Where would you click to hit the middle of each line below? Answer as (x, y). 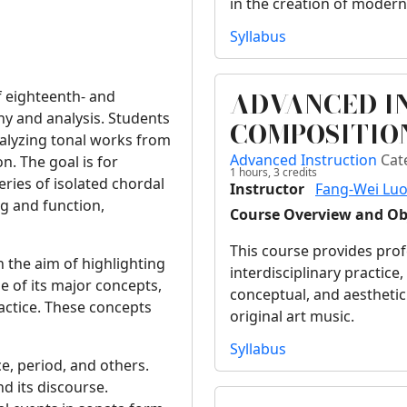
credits (298, 173)
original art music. (292, 317)
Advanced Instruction (305, 160)
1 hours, (250, 173)
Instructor (267, 189)
